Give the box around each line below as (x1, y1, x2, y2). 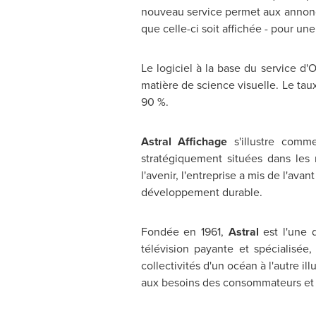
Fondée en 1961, (140, 224, 229, 240)
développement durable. (140, 184, 262, 200)
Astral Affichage (140, 133, 228, 150)
